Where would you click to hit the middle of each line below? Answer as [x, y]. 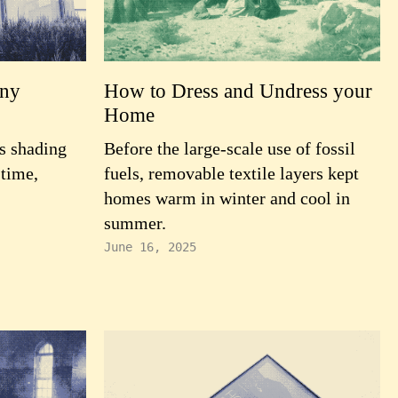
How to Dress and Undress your [238, 91]
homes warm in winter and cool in [227, 198]
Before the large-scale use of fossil [230, 148]
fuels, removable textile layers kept [231, 173]
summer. [135, 223]
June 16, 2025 [150, 247]
